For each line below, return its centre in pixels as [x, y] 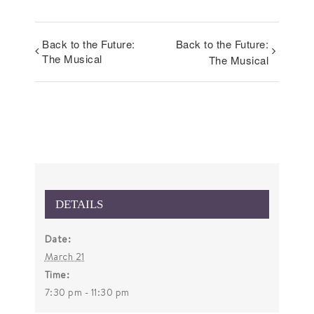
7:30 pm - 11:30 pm [87, 293]
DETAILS [79, 205]
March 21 [64, 257]
